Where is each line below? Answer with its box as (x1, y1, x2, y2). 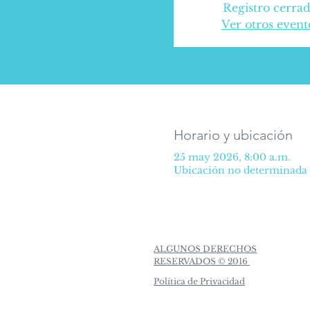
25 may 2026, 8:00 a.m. (173, 151, 291, 163)
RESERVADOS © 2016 (154, 256, 250, 266)
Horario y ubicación (173, 127, 293, 143)
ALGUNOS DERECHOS (154, 244, 257, 254)
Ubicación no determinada (173, 164, 307, 176)
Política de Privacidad (154, 276, 245, 286)
